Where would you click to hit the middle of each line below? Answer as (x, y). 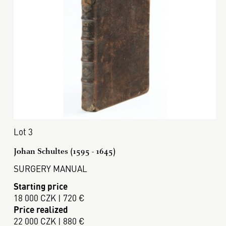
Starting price (40, 186)
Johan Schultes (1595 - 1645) (64, 151)
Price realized (41, 209)
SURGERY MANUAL (50, 169)
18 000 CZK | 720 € (49, 197)
